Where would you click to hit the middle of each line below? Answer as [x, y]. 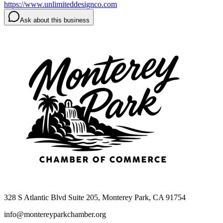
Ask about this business [55, 20]
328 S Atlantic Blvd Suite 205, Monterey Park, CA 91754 [95, 197]
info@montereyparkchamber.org [55, 214]
